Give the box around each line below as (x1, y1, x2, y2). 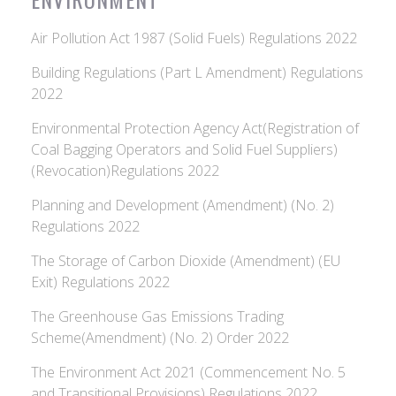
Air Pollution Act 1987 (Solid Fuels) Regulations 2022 (31, 28, 357, 48)
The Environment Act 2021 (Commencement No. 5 (31, 362, 346, 382)
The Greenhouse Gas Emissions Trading (31, 307, 284, 326)
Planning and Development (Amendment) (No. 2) (31, 195, 334, 215)
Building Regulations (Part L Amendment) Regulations (31, 63, 363, 82)
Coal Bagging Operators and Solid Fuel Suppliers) (31, 140, 338, 159)
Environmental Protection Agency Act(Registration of (31, 118, 359, 138)
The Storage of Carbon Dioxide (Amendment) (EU (31, 251, 340, 270)
